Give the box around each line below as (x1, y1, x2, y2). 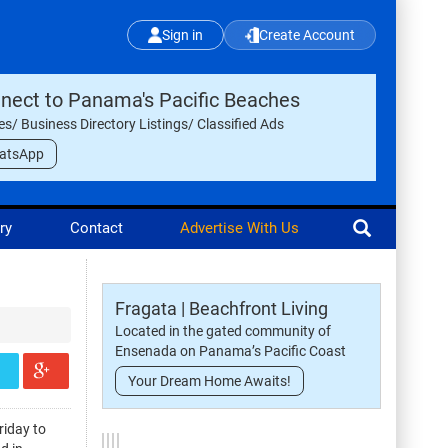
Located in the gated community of (115, 323, 331, 339)
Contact (69, 219, 123, 237)
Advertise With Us (179, 219, 299, 237)
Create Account (259, 27, 355, 43)
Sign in (162, 27, 203, 43)
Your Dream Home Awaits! (128, 373, 291, 389)
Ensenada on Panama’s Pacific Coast (115, 343, 346, 359)
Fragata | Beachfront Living (115, 298, 328, 319)
